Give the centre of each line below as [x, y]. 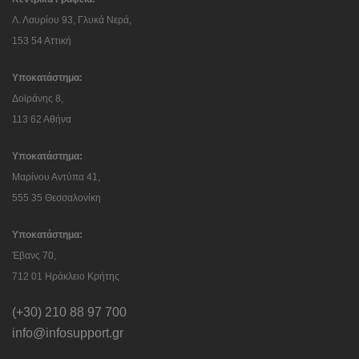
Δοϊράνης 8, [38, 99]
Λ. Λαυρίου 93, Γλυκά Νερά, [72, 20]
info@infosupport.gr [68, 333]
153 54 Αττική [42, 41]
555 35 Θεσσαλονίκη [56, 198]
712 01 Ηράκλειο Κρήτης [66, 276]
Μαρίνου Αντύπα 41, [56, 177]
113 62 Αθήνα [42, 119]
